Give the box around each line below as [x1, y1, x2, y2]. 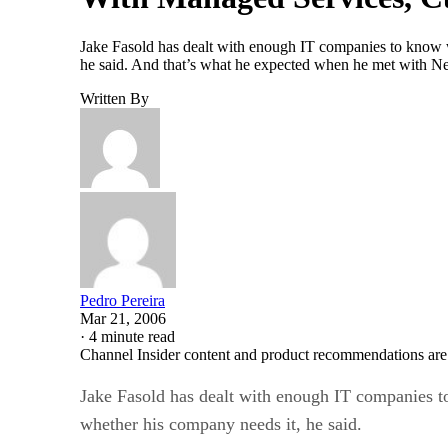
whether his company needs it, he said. [80, 413, 362, 434]
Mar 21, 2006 [80, 309, 166, 327]
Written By [80, 89, 149, 107]
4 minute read [89, 327, 175, 345]
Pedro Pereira [80, 291, 165, 309]
